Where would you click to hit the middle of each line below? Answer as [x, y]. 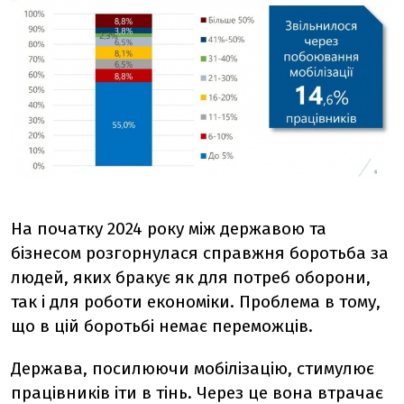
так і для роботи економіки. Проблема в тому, [196, 302]
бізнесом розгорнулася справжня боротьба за [200, 253]
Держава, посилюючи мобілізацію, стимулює [193, 369]
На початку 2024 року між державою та [169, 229]
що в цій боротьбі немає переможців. [162, 326]
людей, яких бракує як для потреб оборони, [191, 278]
